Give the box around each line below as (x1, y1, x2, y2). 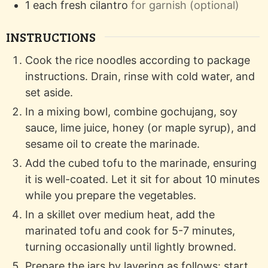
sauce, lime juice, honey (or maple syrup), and (25, 121, 257, 134)
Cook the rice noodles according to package (25, 53, 251, 66)
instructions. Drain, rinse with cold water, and (25, 69, 255, 83)
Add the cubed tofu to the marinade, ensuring (25, 156, 257, 169)
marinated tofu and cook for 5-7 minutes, (25, 224, 236, 237)
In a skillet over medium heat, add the (25, 208, 215, 221)
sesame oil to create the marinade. (25, 137, 200, 150)
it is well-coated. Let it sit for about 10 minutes (25, 172, 260, 185)
